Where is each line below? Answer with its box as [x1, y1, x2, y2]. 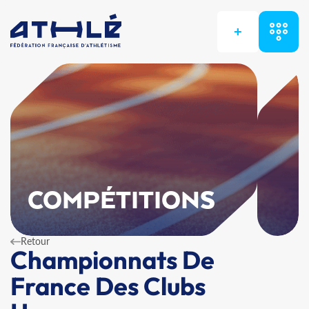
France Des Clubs [10, 270, 206, 301]
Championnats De [10, 244, 215, 275]
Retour [21, 235, 50, 247]
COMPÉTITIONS [28, 188, 216, 215]
